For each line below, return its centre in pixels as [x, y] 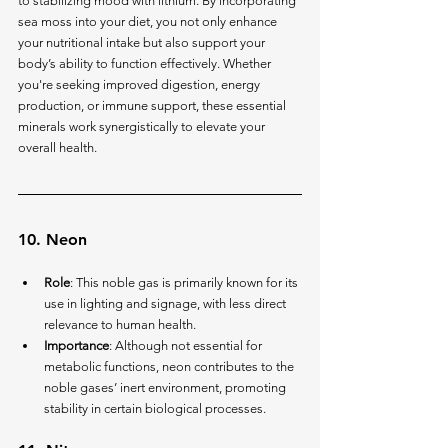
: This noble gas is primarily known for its [185, 283]
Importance [76, 346]
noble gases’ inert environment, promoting [166, 388]
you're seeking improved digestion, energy [140, 85]
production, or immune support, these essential [153, 106]
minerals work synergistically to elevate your [143, 127]
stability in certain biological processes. [155, 409]
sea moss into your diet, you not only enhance [149, 22]
